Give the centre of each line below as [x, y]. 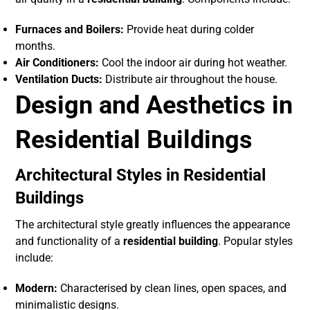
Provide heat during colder [189, 30]
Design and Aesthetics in [154, 106]
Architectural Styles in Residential [141, 175]
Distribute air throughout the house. [190, 80]
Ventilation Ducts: [59, 80]
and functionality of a [70, 241]
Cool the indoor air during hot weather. [193, 63]
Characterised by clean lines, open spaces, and [172, 289]
